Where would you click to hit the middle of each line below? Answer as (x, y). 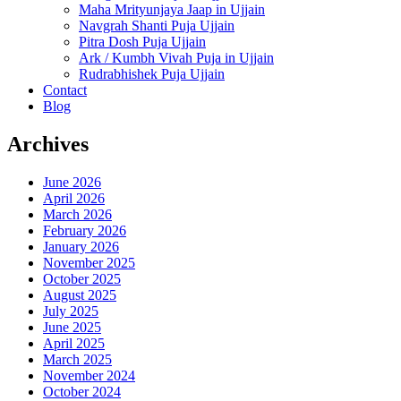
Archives (48, 144)
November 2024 (89, 375)
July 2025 (71, 311)
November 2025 (89, 262)
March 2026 (77, 214)
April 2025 (74, 343)
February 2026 (85, 230)
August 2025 (80, 294)
